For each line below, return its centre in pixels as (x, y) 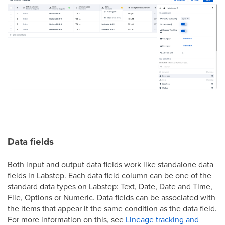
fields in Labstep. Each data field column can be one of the (109, 175)
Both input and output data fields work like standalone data (110, 164)
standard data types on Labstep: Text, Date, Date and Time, (110, 186)
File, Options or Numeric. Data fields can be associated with (111, 197)
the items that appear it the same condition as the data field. (112, 208)
